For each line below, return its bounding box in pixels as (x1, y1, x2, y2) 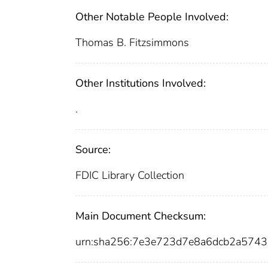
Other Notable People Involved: (75, 10, 229, 25)
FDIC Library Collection (75, 168, 184, 183)
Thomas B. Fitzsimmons (75, 35, 189, 50)
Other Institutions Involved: (75, 76, 206, 91)
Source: (75, 142, 111, 157)
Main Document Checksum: (75, 209, 206, 224)
